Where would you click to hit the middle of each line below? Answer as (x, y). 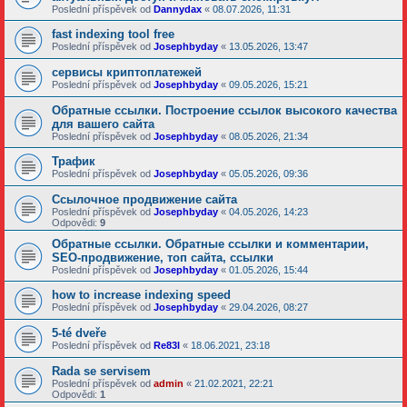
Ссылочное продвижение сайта (144, 199)
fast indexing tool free (113, 34)
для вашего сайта (103, 124)
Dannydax (178, 9)
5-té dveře (79, 333)
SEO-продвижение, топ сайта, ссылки (163, 258)
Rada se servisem (101, 371)
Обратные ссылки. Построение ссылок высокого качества (224, 110)
